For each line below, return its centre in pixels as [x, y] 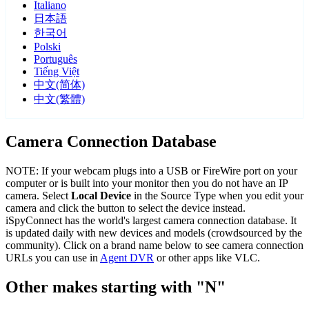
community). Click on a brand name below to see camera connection [154, 246]
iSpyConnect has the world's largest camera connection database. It [151, 221]
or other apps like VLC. [207, 258]
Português [56, 59]
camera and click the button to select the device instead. [126, 208]
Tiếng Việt [57, 72]
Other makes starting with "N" [116, 287]
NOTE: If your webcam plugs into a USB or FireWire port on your [151, 171]
